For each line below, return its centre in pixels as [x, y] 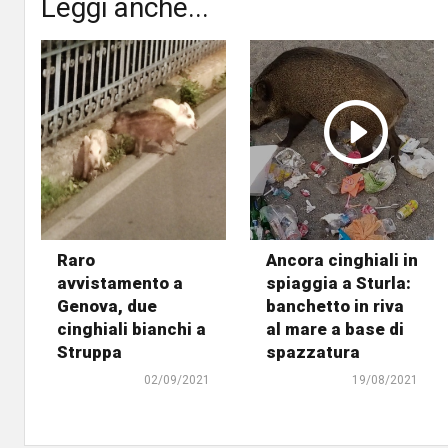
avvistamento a [120, 282]
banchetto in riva [334, 305]
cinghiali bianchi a [131, 328]
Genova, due [107, 305]
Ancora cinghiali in [341, 259]
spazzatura [312, 351]
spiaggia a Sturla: [338, 282]
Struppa [89, 351]
